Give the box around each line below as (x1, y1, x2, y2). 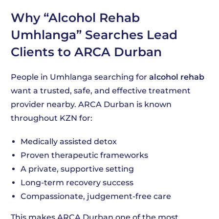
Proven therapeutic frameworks (21, 151, 149, 160)
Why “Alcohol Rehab (11, 10, 140, 25)
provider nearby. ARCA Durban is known (11, 100, 172, 109)
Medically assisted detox (21, 137, 117, 146)
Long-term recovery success (21, 178, 134, 187)
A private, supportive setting (21, 164, 134, 174)
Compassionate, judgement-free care (21, 192, 172, 201)
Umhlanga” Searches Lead (11, 27, 178, 42)
